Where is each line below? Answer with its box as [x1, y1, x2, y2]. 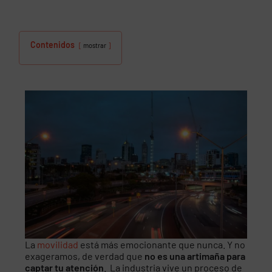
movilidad [37, 238, 79, 250]
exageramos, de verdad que [25, 250, 145, 262]
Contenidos [30, 39, 75, 50]
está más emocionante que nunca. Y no [78, 238, 246, 250]
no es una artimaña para [144, 250, 246, 262]
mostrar [83, 41, 107, 49]
